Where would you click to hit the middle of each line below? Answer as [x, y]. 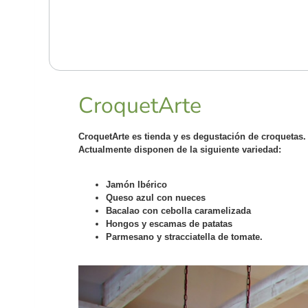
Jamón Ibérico [136, 185]
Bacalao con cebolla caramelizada [178, 211]
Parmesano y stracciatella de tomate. [184, 237]
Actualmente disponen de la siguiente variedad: [180, 150]
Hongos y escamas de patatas [169, 224]
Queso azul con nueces [156, 198]
